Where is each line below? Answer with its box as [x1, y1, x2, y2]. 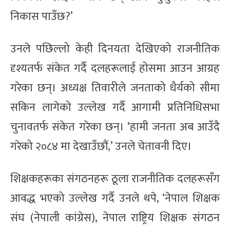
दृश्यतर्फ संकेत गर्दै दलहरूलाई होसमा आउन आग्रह [10, 59, 220, 78]
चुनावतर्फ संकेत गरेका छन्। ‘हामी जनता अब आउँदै [10, 117, 220, 137]
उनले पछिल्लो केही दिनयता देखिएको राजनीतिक [10, 39, 220, 59]
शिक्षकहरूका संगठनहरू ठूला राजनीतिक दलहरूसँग [10, 169, 220, 188]
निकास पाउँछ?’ [10, 7, 73, 26]
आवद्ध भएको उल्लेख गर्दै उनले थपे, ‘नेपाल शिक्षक [10, 188, 220, 208]
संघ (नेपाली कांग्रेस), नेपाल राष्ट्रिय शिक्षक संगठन [10, 208, 220, 227]
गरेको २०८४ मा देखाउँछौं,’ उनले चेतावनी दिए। [10, 137, 192, 156]
